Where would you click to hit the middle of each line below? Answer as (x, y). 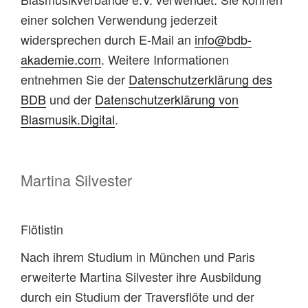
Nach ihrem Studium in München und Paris (138, 257)
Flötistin (42, 229)
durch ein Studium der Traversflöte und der (137, 297)
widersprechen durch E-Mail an (108, 40)
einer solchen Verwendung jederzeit (119, 20)
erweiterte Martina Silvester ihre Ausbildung (141, 277)
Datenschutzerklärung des (200, 79)
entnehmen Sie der (75, 79)
